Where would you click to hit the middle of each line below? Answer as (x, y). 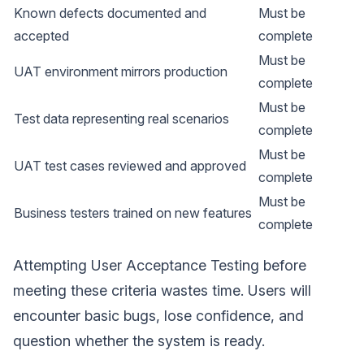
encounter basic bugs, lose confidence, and (158, 315)
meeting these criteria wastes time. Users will (162, 290)
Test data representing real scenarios (121, 118)
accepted (41, 35)
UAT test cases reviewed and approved (130, 165)
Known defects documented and (110, 13)
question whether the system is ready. (139, 340)
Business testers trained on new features (133, 212)
